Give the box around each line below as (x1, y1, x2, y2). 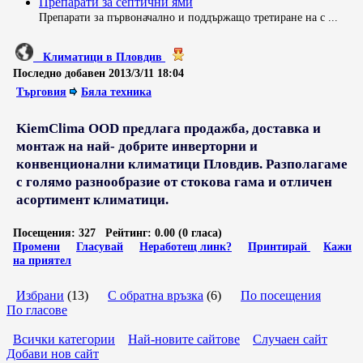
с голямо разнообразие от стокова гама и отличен (16, 174, 332, 190)
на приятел (13, 254, 71, 267)
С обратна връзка (108, 288, 203, 302)
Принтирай (248, 240, 310, 253)
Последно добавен (13, 66, 105, 79)
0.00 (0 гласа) (152, 226, 222, 239)
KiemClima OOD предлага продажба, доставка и (16, 121, 321, 136)
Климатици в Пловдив (43, 50, 162, 63)
